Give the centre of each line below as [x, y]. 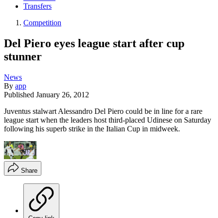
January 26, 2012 [63, 94]
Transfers [37, 6]
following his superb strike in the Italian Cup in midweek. [92, 128]
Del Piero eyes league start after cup [94, 43]
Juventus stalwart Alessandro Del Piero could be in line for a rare [103, 111]
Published [20, 94]
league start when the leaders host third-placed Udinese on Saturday [108, 120]
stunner [23, 56]
